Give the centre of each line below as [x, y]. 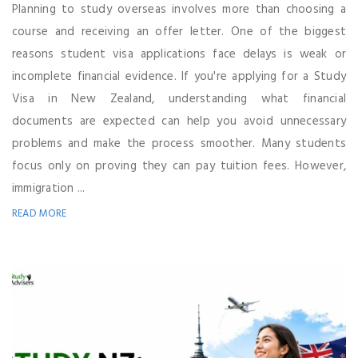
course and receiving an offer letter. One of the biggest [179, 32]
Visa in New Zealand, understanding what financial [179, 99]
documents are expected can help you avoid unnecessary [179, 121]
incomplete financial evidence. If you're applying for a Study [179, 76]
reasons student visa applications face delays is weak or [179, 54]
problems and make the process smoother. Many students [179, 143]
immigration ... [49, 188]
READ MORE [40, 213]
